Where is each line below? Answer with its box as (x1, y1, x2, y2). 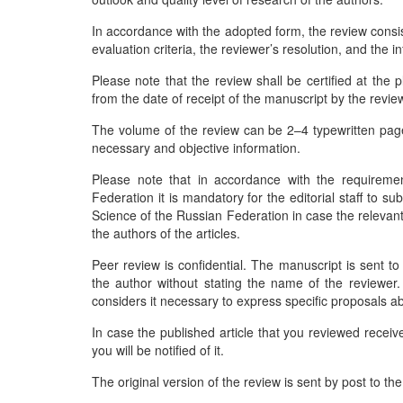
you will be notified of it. (92, 341, 224, 359)
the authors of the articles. (92, 224, 240, 242)
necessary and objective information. (92, 139, 300, 157)
